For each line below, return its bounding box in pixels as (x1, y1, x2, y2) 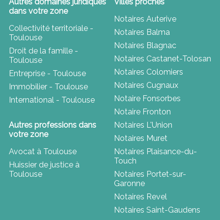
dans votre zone (8, 6, 68, 16)
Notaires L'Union (114, 120, 172, 130)
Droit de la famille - (8, 46, 78, 55)
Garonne (114, 178, 145, 188)
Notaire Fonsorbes (114, 93, 181, 103)
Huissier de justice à (8, 160, 80, 169)
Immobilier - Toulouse (8, 82, 88, 91)
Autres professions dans (8, 120, 96, 130)
